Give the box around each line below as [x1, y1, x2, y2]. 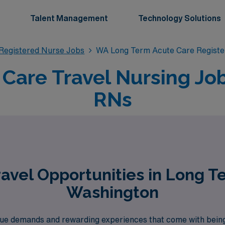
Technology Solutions [138, 14, 221, 22]
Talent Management [30, 14, 108, 22]
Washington [66, 183, 159, 201]
